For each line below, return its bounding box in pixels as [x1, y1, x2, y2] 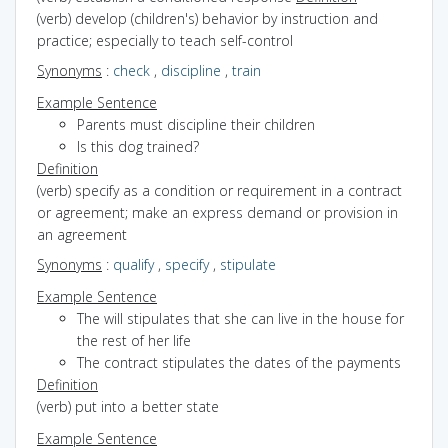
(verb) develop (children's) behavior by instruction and [37, 8, 378, 28]
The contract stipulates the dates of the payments [77, 352, 401, 372]
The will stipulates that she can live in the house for [77, 308, 404, 328]
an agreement [37, 224, 127, 244]
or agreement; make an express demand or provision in [37, 202, 398, 222]
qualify [113, 254, 154, 274]
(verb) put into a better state [37, 396, 219, 416]
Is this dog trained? [77, 136, 199, 156]
